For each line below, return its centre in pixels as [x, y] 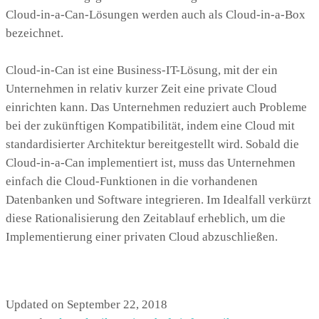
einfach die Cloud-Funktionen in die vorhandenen [132, 181]
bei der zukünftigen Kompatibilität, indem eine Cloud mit [150, 125]
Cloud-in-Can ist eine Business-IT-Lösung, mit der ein [142, 70]
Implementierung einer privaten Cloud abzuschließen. [142, 236]
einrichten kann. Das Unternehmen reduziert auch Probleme [156, 107]
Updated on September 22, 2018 [87, 304]
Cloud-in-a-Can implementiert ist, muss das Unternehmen [151, 162]
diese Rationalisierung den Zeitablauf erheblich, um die [146, 218]
